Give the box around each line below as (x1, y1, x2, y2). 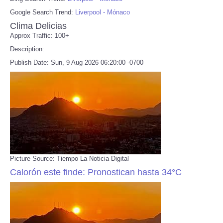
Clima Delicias (10, 20, 67, 31)
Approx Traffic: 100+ (10, 31, 69, 39)
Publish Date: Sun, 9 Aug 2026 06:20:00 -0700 (10, 58, 143, 66)
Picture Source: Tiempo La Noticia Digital (10, 154, 129, 162)
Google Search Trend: (10, 8, 75, 16)
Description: (10, 45, 44, 53)
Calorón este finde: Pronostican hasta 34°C (10, 167, 182, 177)
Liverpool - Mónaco (75, 8, 130, 16)
